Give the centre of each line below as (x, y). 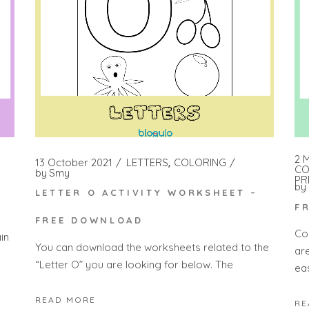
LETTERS (147, 162)
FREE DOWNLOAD (89, 220)
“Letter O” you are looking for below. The (134, 264)
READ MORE (65, 300)
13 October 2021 (73, 162)
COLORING (200, 162)
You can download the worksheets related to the (152, 247)
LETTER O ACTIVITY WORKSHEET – (146, 193)
